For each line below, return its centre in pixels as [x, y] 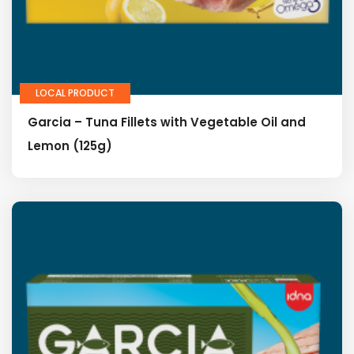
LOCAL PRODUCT [75, 92]
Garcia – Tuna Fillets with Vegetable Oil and [167, 122]
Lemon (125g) [70, 145]
